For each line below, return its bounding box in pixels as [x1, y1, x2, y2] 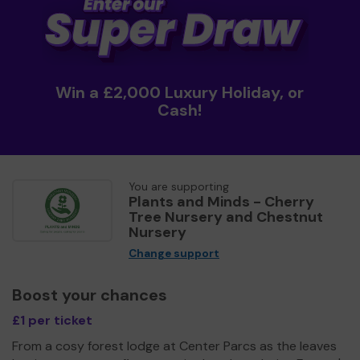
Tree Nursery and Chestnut [129, 207, 323, 227]
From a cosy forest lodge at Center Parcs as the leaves [12, 337, 337, 354]
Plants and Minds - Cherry [129, 191, 314, 211]
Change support [129, 246, 219, 260]
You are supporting [129, 179, 229, 194]
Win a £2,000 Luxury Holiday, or [55, 81, 305, 103]
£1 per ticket [12, 311, 92, 329]
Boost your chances [12, 284, 167, 305]
